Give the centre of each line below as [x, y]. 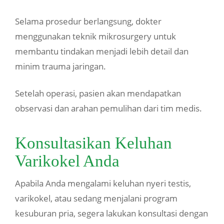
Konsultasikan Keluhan [93, 143]
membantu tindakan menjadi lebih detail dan [102, 51]
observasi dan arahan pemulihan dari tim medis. [108, 108]
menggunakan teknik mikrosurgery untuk [95, 36]
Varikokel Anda [67, 161]
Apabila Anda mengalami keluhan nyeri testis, [103, 183]
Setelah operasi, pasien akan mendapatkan [98, 93]
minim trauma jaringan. [60, 66]
